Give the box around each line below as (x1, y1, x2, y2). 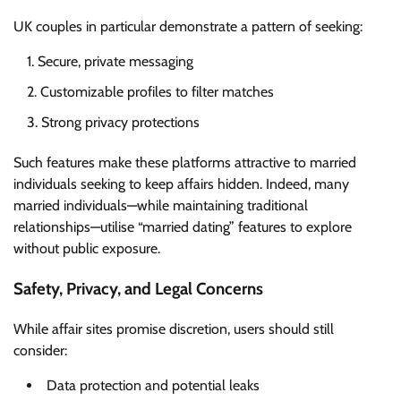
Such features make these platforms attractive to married (13, 154, 356, 172)
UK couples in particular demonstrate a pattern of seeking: (13, 18, 363, 36)
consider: (13, 341, 67, 359)
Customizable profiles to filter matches (40, 83, 274, 101)
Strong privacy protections (41, 114, 200, 132)
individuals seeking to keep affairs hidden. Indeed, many (13, 175, 349, 193)
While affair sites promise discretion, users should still (13, 320, 334, 337)
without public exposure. (13, 240, 160, 258)
